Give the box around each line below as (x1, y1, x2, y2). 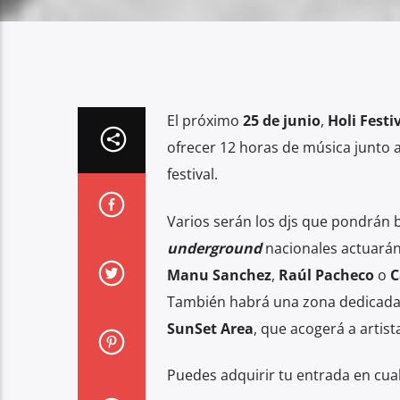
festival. (166, 164, 218, 185)
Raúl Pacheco (278, 264, 374, 285)
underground (166, 237, 262, 258)
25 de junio (242, 111, 321, 131)
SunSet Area (166, 318, 254, 338)
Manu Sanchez (166, 264, 271, 285)
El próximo (166, 111, 243, 131)
